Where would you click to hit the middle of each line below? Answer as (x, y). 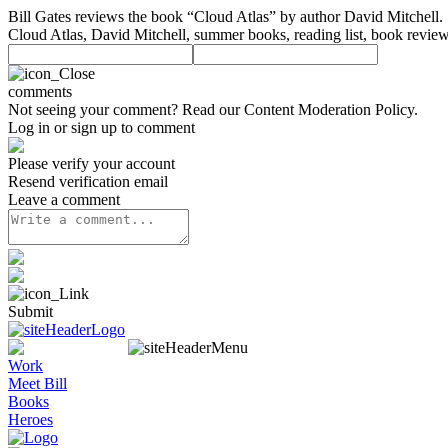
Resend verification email (88, 181)
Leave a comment (64, 199)
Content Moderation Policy (329, 109)
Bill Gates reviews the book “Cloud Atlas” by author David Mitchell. (225, 16)
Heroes (30, 419)
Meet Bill (37, 383)
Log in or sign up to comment (101, 127)
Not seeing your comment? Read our (126, 109)
